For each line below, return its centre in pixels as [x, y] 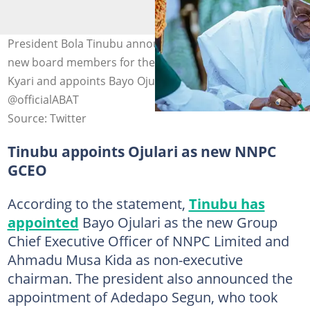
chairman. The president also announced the [150, 278]
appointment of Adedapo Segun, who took [143, 297]
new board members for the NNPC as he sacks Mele [142, 62]
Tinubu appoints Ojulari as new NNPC [142, 151]
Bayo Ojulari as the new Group [178, 222]
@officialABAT [43, 99]
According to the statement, [98, 203]
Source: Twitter [47, 118]
